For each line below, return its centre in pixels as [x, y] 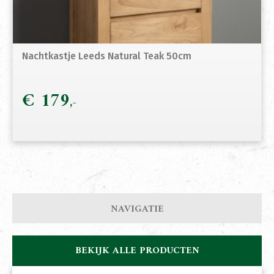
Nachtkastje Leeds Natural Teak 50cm [108, 56]
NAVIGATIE [137, 209]
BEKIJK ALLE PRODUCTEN [137, 251]
